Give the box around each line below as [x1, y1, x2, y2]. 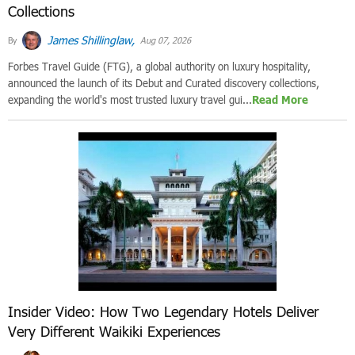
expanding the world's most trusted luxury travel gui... [8, 93, 252, 106]
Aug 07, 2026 [138, 35, 191, 46]
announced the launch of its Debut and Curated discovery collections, [8, 76, 319, 90]
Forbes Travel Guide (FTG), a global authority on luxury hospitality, [8, 59, 311, 73]
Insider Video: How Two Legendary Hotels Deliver [8, 302, 319, 320]
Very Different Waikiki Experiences [8, 322, 220, 340]
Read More [252, 93, 308, 106]
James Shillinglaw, [44, 32, 135, 47]
